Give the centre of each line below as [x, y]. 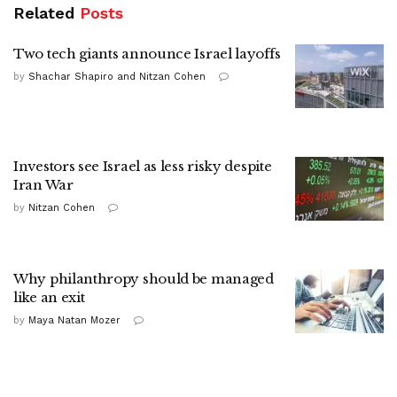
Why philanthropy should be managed [144, 279]
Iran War [43, 185]
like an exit [49, 298]
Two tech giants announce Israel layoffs [147, 54]
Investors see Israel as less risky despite [143, 167]
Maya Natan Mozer [74, 321]
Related [44, 13]
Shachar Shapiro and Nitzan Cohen [117, 77]
